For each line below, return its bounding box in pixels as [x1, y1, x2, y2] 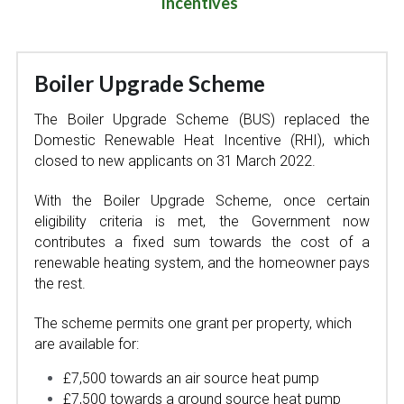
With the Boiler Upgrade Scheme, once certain [34, 192, 370, 209]
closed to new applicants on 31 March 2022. [34, 152, 317, 170]
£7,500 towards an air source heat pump [63, 370, 320, 387]
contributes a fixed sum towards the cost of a [34, 234, 370, 251]
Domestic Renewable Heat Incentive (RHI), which [34, 132, 370, 149]
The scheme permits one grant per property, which [34, 315, 353, 332]
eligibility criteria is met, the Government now [34, 213, 370, 230]
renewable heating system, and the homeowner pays [34, 254, 370, 271]
